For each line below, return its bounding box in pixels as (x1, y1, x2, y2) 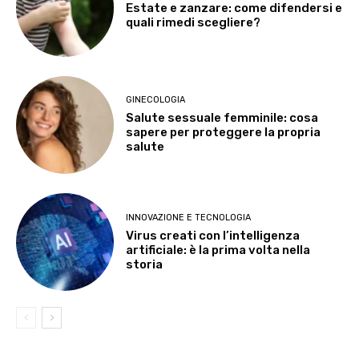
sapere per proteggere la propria (126, 125, 321, 140)
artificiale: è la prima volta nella (126, 242, 311, 257)
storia (126, 256, 163, 272)
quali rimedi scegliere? (126, 14, 261, 30)
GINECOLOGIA (126, 95, 186, 106)
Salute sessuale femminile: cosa (126, 111, 319, 126)
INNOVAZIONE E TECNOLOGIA (126, 212, 252, 223)
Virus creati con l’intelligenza (126, 228, 301, 243)
